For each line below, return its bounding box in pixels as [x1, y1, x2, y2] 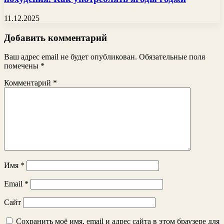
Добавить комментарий [4, 32, 107, 43]
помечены [4, 61, 40, 70]
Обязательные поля [139, 52, 205, 61]
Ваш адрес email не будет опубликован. [4, 52, 137, 61]
